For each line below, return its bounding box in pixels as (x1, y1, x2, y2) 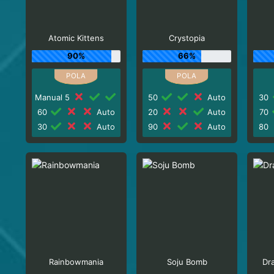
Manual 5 (35, 92, 73, 102)
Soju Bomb (166, 257, 207, 267)
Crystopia (169, 33, 206, 43)
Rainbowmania (48, 257, 103, 267)
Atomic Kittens (48, 33, 104, 43)
